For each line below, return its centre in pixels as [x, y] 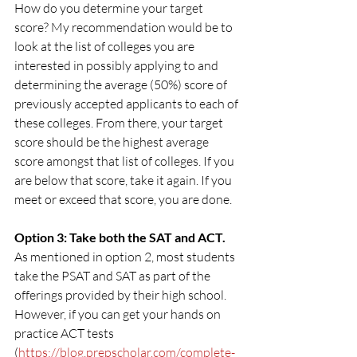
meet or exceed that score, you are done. [123, 199]
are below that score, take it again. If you [124, 180]
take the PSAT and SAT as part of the [114, 275]
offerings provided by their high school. [122, 294]
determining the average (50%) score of [122, 84]
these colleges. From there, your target [120, 122]
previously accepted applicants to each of [127, 103]
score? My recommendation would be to [125, 27]
